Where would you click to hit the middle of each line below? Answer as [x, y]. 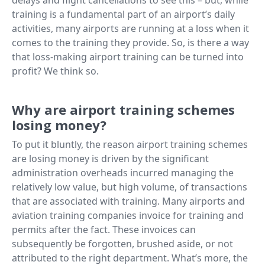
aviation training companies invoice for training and [128, 215]
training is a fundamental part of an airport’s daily [123, 14]
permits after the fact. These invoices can [104, 229]
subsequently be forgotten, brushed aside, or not [122, 243]
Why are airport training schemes [123, 109]
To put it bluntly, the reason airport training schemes [130, 144]
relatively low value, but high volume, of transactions [130, 187]
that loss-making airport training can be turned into [128, 56]
